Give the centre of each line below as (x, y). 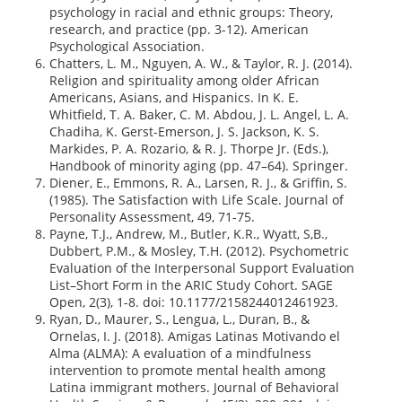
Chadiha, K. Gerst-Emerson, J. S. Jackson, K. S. (184, 131)
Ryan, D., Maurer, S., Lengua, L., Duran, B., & (179, 319)
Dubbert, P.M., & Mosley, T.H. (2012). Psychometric (199, 251)
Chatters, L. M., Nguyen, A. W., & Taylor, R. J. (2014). (201, 63)
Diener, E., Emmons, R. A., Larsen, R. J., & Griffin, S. (198, 183)
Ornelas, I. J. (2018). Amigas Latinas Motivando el (195, 336)
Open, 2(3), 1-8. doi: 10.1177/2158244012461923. (194, 302)
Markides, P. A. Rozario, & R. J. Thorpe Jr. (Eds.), (189, 149)
